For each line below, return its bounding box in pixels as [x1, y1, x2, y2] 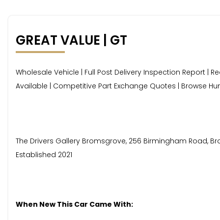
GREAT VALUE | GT [16, 31, 127, 50]
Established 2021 [16, 150, 72, 160]
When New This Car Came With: [16, 199, 133, 210]
